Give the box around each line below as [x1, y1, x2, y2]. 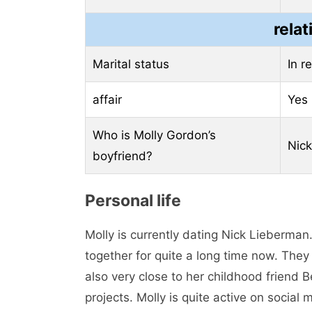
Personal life [85, 191, 181, 211]
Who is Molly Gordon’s [93, 127, 216, 142]
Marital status [93, 56, 169, 71]
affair [93, 92, 122, 107]
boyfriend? [93, 148, 153, 163]
